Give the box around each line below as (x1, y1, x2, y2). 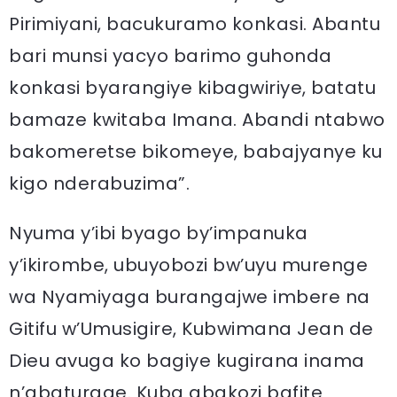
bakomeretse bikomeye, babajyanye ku (9, 138, 383, 164)
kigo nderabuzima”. (9, 170, 190, 196)
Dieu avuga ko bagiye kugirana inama (9, 347, 365, 373)
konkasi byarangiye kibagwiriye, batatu (9, 74, 376, 100)
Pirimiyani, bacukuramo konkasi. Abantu (9, 11, 380, 36)
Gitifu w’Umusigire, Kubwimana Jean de (9, 315, 374, 341)
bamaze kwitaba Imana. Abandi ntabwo (9, 106, 385, 132)
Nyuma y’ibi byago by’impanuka (9, 220, 308, 245)
